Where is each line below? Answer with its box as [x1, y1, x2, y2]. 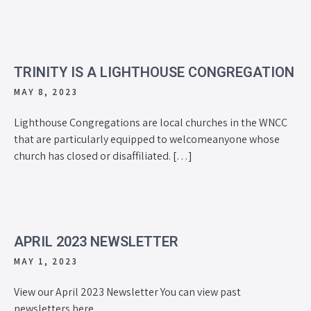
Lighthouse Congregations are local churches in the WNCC [14, 115, 287, 130]
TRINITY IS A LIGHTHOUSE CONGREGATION [14, 63, 294, 81]
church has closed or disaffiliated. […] [14, 148, 192, 163]
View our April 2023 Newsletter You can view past [14, 284, 241, 299]
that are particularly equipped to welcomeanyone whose [14, 131, 280, 146]
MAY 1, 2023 [14, 255, 78, 267]
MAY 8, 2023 [14, 85, 78, 98]
